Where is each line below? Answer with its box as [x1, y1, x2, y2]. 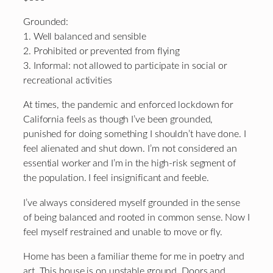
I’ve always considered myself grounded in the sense [23, 197, 240, 208]
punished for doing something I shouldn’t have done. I [23, 129, 246, 140]
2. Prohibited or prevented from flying [23, 46, 180, 57]
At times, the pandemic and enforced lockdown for [23, 100, 234, 110]
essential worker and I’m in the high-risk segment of [23, 158, 236, 169]
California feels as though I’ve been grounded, [23, 115, 213, 125]
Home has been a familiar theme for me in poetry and [23, 252, 244, 261]
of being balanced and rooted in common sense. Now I [23, 212, 250, 222]
